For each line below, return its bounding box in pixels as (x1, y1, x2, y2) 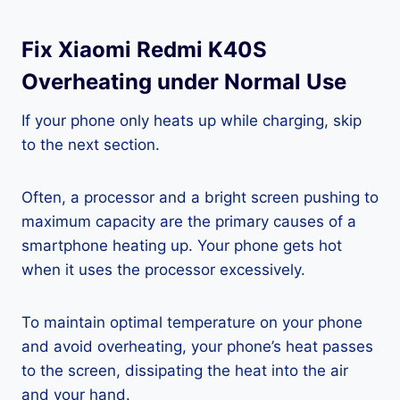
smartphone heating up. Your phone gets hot (21, 237, 342, 255)
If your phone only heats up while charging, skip (21, 112, 362, 130)
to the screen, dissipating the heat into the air (21, 362, 348, 380)
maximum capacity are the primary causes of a (21, 212, 356, 231)
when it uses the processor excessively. (21, 261, 305, 279)
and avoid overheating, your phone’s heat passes (21, 337, 373, 356)
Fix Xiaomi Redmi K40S (21, 37, 267, 63)
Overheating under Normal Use (21, 69, 346, 96)
